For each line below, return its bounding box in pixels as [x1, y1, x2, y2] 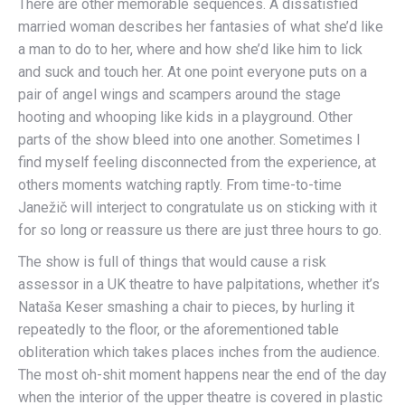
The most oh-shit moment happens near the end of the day [18, 365, 387, 383]
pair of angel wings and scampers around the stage [18, 85, 341, 103]
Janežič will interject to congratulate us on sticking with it [18, 198, 377, 216]
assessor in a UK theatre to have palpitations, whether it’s [18, 275, 380, 293]
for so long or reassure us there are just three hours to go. [18, 221, 381, 239]
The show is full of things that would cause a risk [18, 252, 326, 270]
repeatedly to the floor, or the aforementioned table [18, 320, 339, 338]
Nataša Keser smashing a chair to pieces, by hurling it [18, 297, 354, 316]
